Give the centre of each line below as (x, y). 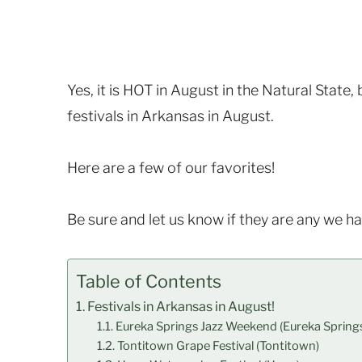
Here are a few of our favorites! (171, 168)
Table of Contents (149, 282)
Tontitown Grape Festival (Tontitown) (218, 346)
